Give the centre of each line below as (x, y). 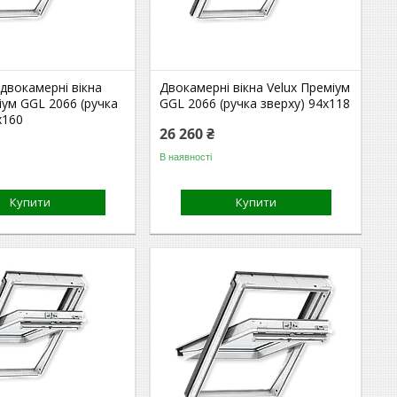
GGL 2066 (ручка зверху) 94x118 (255, 103)
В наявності (186, 156)
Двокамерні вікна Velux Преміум (255, 87)
